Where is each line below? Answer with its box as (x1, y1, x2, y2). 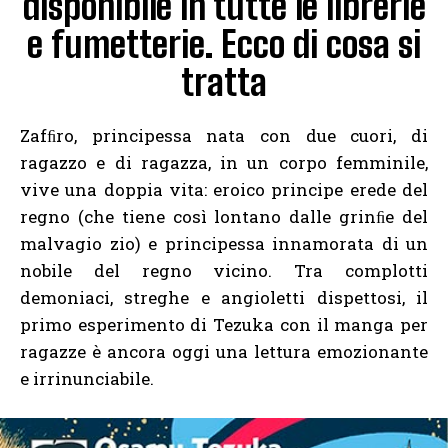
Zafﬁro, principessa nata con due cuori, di (20, 124, 428, 148)
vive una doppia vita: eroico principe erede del (20, 178, 428, 202)
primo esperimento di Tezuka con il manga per (20, 313, 428, 337)
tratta (181, 61, 267, 105)
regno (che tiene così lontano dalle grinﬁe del (20, 205, 428, 229)
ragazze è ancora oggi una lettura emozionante (20, 340, 428, 364)
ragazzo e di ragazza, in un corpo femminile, (20, 151, 428, 175)
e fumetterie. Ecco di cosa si (27, 23, 421, 67)
